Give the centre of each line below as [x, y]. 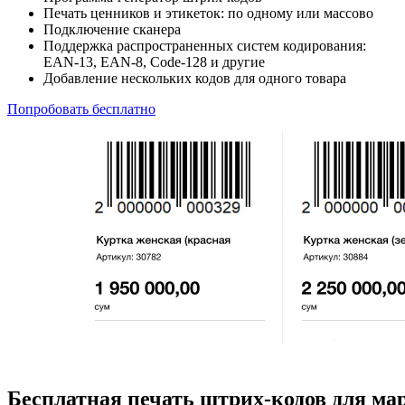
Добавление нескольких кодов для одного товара [195, 78]
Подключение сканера [112, 29]
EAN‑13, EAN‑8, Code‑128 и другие [154, 61]
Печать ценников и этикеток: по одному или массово [208, 13]
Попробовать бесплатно [81, 108]
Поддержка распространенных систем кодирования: [205, 45]
